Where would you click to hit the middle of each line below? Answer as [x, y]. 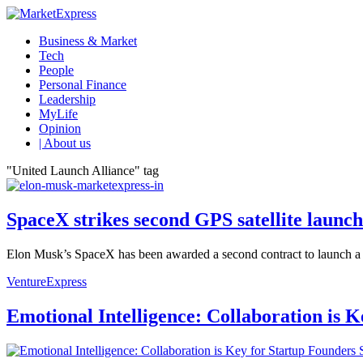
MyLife [58, 114]
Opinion [60, 128]
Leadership [67, 99]
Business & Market [88, 41]
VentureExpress [47, 281]
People [56, 70]
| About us [65, 143]
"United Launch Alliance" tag [83, 171]
